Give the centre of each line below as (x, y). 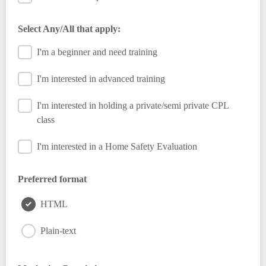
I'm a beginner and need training (97, 52)
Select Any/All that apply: (69, 29)
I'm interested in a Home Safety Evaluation (117, 146)
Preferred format (52, 179)
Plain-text (58, 231)
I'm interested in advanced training (101, 79)
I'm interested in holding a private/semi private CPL (133, 105)
